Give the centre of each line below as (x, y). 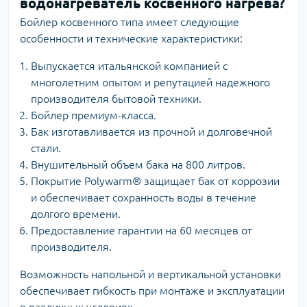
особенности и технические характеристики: (131, 38)
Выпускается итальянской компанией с (129, 65)
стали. (47, 148)
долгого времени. (76, 213)
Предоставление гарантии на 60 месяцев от (142, 230)
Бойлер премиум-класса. (94, 115)
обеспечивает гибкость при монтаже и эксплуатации (152, 290)
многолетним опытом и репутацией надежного (150, 82)
